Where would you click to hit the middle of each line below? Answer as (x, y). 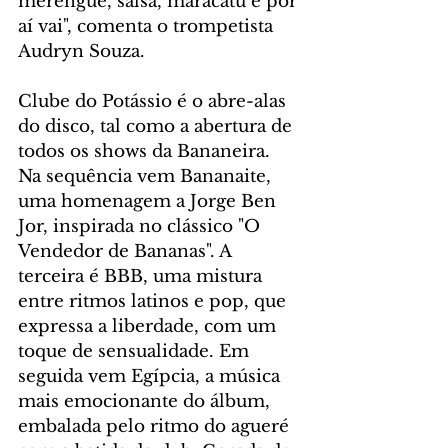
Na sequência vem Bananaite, (147, 177)
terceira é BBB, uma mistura (142, 277)
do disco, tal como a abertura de (157, 127)
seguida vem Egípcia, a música (151, 377)
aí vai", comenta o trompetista (148, 27)
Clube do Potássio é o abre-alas (154, 102)
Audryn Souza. (84, 52)
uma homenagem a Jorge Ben (149, 202)
